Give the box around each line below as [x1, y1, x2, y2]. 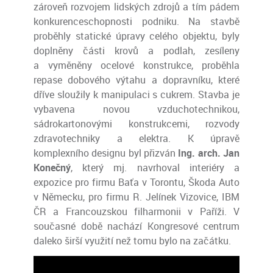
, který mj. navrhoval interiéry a [71, 161, 239, 174]
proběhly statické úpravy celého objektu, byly [34, 29, 239, 43]
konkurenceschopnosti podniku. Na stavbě [34, 15, 239, 28]
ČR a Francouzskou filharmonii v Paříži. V [34, 205, 239, 218]
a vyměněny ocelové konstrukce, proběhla [34, 58, 239, 72]
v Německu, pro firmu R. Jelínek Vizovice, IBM [34, 190, 239, 204]
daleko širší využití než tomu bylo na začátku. [34, 234, 231, 247]
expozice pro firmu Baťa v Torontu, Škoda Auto [34, 175, 239, 189]
